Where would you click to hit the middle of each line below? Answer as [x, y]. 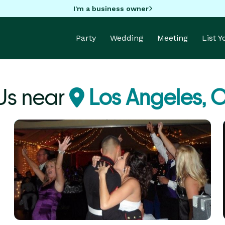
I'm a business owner [111, 8]
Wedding [127, 38]
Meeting [173, 38]
